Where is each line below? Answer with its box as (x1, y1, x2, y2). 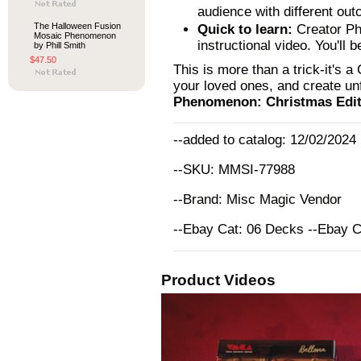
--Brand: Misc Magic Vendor (173, 192, 342, 207)
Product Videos (161, 272, 276, 288)
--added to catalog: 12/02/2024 (173, 132, 356, 147)
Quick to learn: (197, 22, 293, 37)
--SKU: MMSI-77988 (173, 162, 295, 177)
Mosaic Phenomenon (34, 31, 116, 40)
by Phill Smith (34, 40, 85, 50)
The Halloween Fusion (34, 21, 121, 31)
